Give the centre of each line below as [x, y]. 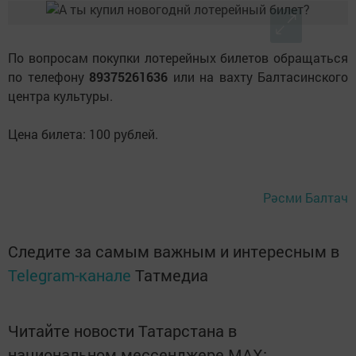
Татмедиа [172, 275]
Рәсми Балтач [306, 198]
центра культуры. [60, 96]
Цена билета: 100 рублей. [83, 134]
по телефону [48, 77]
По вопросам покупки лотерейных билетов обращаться [178, 58]
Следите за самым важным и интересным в [174, 252]
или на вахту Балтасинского [258, 77]
